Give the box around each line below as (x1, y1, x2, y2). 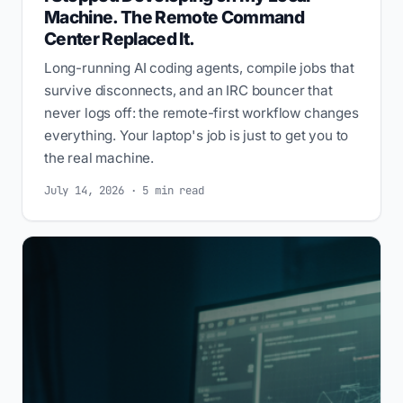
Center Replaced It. (44, 27, 195, 49)
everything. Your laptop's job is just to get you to (44, 126, 349, 144)
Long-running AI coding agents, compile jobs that (44, 58, 354, 76)
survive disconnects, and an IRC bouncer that (44, 81, 333, 99)
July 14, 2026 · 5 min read (44, 183, 204, 199)
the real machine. (44, 148, 155, 166)
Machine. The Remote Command (44, 5, 304, 28)
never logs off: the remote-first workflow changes (44, 103, 359, 121)
